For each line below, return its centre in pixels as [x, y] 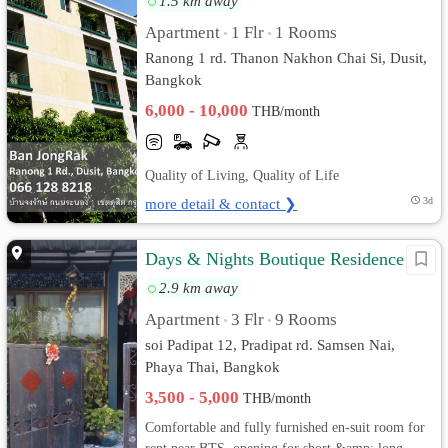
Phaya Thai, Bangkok [213, 366]
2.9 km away [199, 287]
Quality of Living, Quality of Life [242, 175]
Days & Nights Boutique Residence [275, 259]
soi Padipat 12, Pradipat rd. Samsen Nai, [270, 344]
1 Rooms [306, 32]
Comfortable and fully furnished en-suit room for [285, 427]
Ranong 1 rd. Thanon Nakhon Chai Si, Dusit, [286, 57]
